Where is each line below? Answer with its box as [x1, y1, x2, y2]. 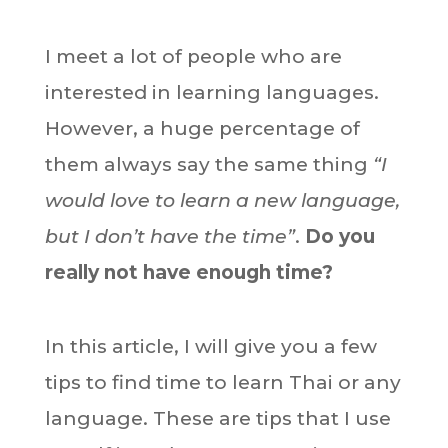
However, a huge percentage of [44, 117, 360, 140]
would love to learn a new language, [44, 189, 400, 212]
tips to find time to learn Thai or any [44, 371, 401, 394]
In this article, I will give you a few [44, 335, 377, 358]
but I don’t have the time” [44, 225, 295, 248]
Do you [304, 225, 375, 248]
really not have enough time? [44, 261, 333, 284]
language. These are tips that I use [44, 407, 391, 430]
